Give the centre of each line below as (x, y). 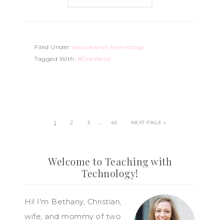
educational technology (108, 47)
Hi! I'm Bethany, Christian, (73, 202)
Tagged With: (56, 59)
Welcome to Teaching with (110, 161)
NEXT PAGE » (148, 123)
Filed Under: (54, 47)
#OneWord (94, 59)
